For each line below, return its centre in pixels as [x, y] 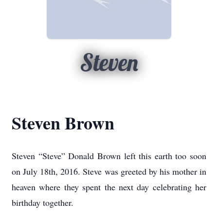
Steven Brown [63, 123]
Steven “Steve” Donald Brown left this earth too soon [109, 156]
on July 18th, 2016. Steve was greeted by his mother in [109, 171]
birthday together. [43, 202]
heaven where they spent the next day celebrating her [109, 187]
